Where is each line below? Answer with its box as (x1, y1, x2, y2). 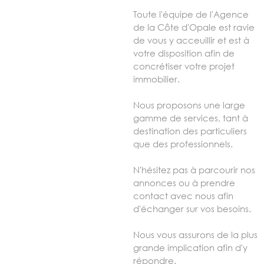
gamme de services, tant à (133, 113, 248, 124)
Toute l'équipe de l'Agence (133, 9, 249, 20)
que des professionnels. (133, 138, 233, 150)
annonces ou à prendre (133, 177, 235, 189)
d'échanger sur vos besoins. (133, 203, 251, 214)
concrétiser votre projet (133, 61, 235, 72)
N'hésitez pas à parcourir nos (133, 164, 255, 176)
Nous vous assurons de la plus (133, 229, 258, 240)
